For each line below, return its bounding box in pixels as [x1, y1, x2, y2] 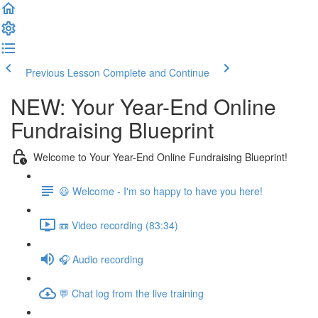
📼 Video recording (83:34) [59, 217, 178, 232]
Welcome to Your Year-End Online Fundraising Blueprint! [33, 149, 287, 164]
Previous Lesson [26, 65, 100, 79]
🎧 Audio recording [59, 251, 143, 266]
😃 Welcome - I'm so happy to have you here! [59, 183, 263, 198]
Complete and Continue [103, 65, 209, 79]
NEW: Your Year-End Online [11, 91, 276, 121]
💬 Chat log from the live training [59, 285, 204, 300]
